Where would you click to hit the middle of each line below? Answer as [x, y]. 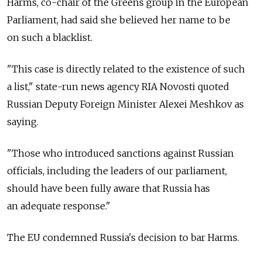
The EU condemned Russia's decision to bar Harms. [123, 237]
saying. [23, 121]
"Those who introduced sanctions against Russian [120, 153]
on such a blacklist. [50, 37]
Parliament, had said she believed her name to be [119, 20]
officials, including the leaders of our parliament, [117, 170]
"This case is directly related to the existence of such [126, 69]
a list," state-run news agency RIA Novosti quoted [118, 86]
